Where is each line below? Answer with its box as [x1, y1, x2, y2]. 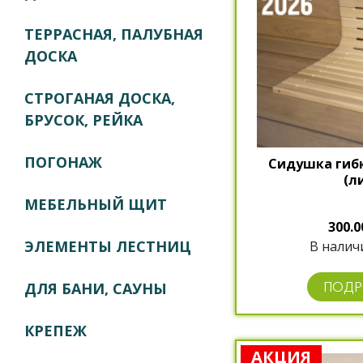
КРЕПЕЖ [24, 321, 87, 341]
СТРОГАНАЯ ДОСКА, [24, 88, 175, 109]
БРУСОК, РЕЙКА [24, 110, 143, 130]
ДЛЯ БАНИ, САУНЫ [24, 279, 167, 299]
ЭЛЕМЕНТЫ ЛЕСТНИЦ [24, 237, 191, 257]
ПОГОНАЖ [24, 152, 102, 173]
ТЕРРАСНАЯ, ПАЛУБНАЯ [24, 24, 203, 45]
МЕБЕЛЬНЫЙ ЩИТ [24, 194, 167, 215]
